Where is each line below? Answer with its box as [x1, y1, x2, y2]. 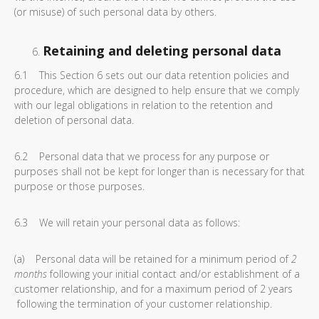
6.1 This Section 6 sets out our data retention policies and [14, 68, 289, 82]
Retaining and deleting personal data [43, 42, 281, 59]
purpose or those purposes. [14, 179, 145, 193]
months [14, 267, 47, 281]
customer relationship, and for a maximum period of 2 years [14, 282, 293, 296]
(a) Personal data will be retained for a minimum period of [14, 252, 291, 266]
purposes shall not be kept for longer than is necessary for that [14, 164, 305, 178]
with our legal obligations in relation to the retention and [14, 98, 273, 112]
